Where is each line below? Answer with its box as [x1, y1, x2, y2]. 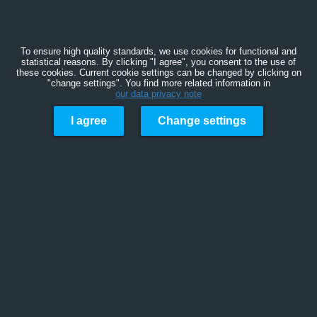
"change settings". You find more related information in [47, 78, 270, 88]
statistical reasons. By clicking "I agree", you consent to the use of [21, 57, 296, 67]
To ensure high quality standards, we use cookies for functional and [21, 46, 296, 57]
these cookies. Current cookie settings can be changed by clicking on [16, 67, 301, 78]
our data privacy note [115, 88, 202, 99]
